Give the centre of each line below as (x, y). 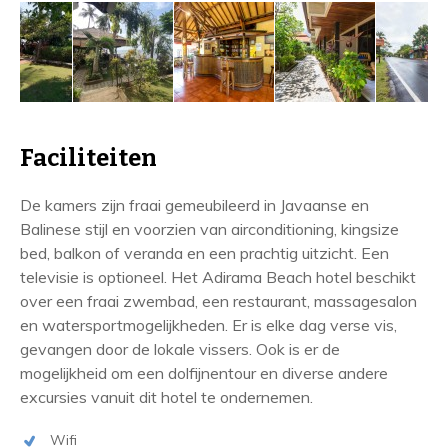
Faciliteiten (88, 158)
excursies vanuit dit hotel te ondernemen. (166, 397)
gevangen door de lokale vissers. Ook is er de (180, 349)
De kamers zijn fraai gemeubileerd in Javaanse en (194, 205)
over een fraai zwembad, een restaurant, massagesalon (218, 301)
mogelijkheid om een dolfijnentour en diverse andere (204, 373)
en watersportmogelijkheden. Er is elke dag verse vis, (208, 325)
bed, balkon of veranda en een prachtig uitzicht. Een (204, 253)
